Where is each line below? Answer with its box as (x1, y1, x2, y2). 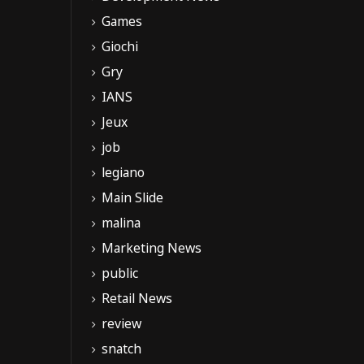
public (102, 264, 138, 283)
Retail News (102, 289, 172, 308)
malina (102, 214, 141, 232)
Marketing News (102, 239, 201, 258)
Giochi (102, 37, 138, 56)
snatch (102, 340, 141, 358)
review (102, 314, 141, 333)
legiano (102, 163, 145, 182)
